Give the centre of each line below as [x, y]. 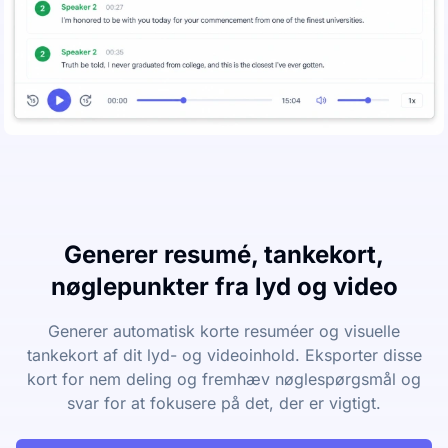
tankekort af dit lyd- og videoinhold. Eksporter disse [224, 354]
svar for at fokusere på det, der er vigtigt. [224, 402]
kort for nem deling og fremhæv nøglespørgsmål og [224, 378]
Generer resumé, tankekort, [224, 254]
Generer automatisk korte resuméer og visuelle [224, 330]
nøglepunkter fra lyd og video [224, 286]
